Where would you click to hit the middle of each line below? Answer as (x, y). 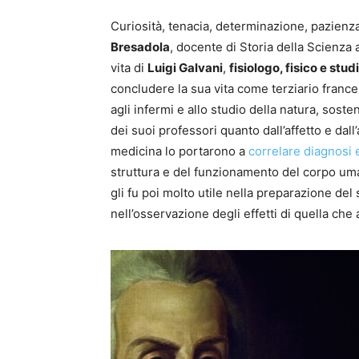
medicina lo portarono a (179, 151)
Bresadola (140, 47)
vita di (129, 68)
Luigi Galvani (185, 68)
